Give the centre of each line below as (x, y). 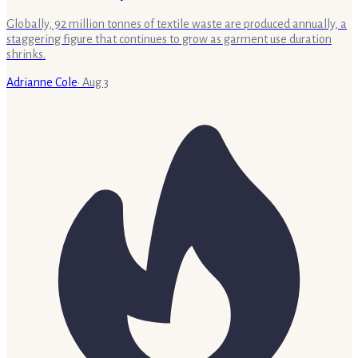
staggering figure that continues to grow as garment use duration (169, 39)
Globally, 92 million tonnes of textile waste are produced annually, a (177, 24)
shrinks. (26, 54)
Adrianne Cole (42, 82)
